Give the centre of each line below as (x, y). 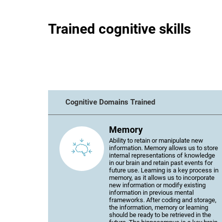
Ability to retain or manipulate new (156, 140)
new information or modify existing (157, 185)
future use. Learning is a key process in (164, 170)
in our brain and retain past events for (161, 163)
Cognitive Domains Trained (110, 102)
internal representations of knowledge (162, 155)
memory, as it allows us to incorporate (162, 178)
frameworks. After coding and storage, (163, 200)
